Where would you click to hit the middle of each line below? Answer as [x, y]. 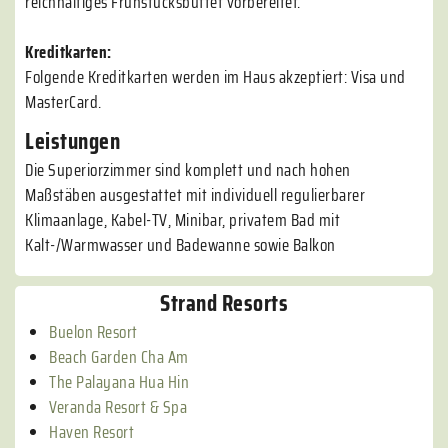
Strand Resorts [224, 303]
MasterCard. [63, 102]
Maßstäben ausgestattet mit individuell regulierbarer [195, 194]
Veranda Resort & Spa [118, 407]
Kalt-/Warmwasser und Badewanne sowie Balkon [180, 244]
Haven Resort [91, 432]
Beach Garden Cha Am [119, 357]
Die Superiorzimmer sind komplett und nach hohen [188, 169]
